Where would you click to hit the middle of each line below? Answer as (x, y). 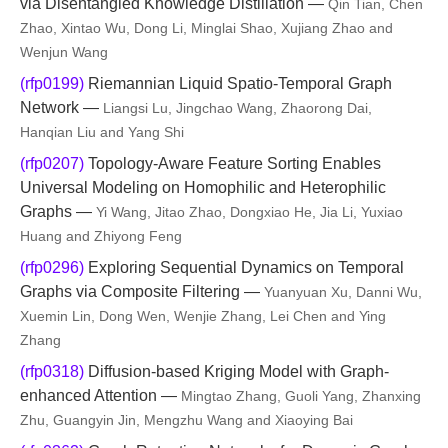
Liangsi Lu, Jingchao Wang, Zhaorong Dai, (237, 108)
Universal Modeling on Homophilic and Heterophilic (203, 187)
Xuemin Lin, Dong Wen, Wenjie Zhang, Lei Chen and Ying (203, 316)
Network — (61, 107)
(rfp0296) (52, 267)
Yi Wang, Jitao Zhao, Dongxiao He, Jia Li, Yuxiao (249, 212)
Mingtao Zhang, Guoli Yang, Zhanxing (301, 396)
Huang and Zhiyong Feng (101, 236)
